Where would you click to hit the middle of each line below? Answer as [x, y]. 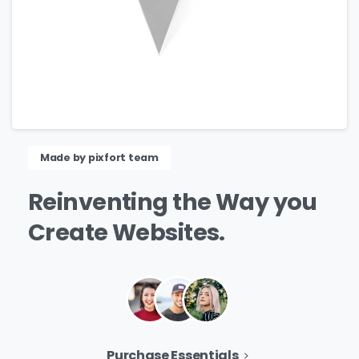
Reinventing [98, 202]
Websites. [168, 233]
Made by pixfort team [99, 158]
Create [68, 233]
